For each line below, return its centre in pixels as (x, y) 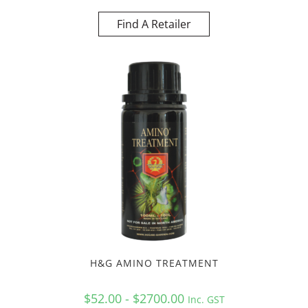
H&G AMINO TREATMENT (154, 263)
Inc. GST (206, 299)
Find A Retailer (154, 24)
